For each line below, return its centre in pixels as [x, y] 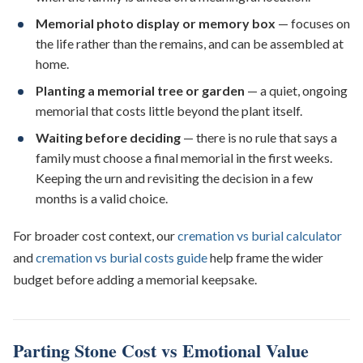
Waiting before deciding [108, 137]
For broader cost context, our [95, 235]
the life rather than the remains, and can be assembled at [190, 43]
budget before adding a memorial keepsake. [135, 279]
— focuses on [313, 23]
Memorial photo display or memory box [156, 23]
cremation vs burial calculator [260, 235]
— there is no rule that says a [259, 137]
